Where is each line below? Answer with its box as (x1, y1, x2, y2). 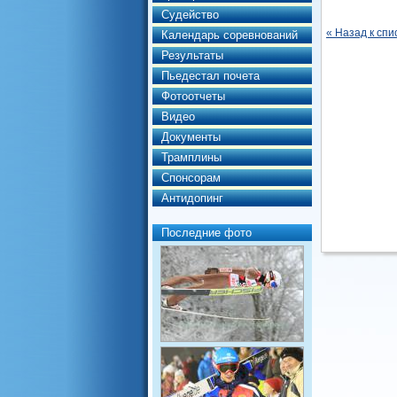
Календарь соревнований (161, 28, 298, 42)
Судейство (161, 8, 219, 21)
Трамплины (161, 151, 222, 164)
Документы (161, 130, 221, 144)
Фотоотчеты (161, 90, 225, 103)
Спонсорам (161, 171, 221, 184)
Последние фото (161, 226, 252, 239)
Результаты (161, 49, 223, 62)
